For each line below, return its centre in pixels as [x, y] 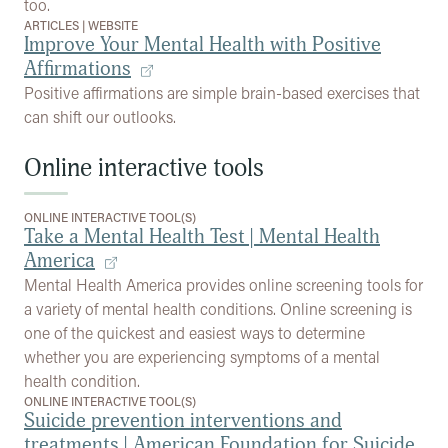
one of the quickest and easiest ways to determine [194, 332]
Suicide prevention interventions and [183, 420]
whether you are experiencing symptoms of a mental [202, 356]
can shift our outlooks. [100, 116]
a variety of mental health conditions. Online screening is [218, 308]
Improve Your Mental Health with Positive [202, 44]
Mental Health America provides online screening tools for [223, 284]
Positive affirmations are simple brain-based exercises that [222, 92]
